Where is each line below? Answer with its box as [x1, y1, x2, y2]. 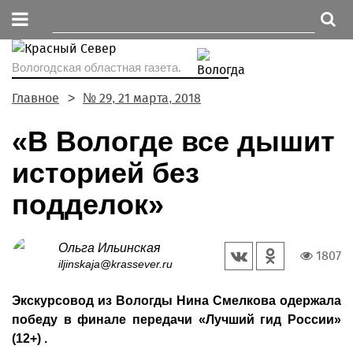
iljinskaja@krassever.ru [58, 258, 173, 270]
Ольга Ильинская [58, 241, 161, 255]
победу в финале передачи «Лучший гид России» [12, 313, 341, 326]
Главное [12, 91, 59, 106]
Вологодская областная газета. [12, 61, 181, 74]
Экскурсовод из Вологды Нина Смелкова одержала [12, 294, 341, 307]
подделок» [12, 188, 164, 221]
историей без [12, 157, 199, 189]
